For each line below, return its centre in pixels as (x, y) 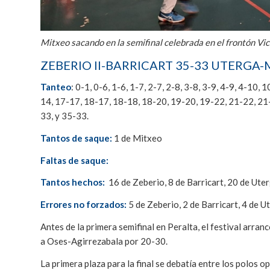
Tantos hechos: (73, 182)
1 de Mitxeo (137, 138)
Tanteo (56, 87)
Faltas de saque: (75, 160)
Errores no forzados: (83, 205)
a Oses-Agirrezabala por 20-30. (104, 241)
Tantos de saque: (76, 138)
